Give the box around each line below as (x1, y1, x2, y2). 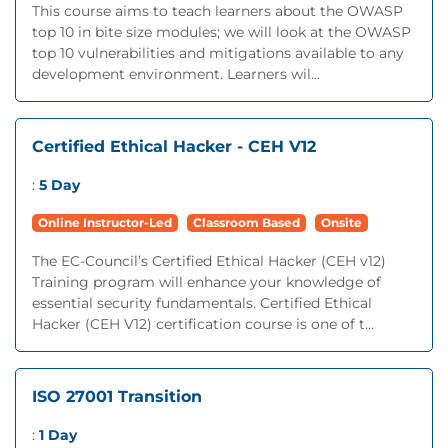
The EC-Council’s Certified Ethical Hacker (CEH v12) (32, 252, 386, 270)
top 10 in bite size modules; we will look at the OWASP (32, 23, 411, 41)
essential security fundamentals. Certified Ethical (32, 294, 372, 312)
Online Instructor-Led (38, 215, 172, 230)
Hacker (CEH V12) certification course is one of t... (32, 315, 374, 333)
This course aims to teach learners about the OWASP (32, 2, 403, 20)
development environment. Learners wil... (32, 65, 320, 83)
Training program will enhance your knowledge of (32, 273, 381, 291)
